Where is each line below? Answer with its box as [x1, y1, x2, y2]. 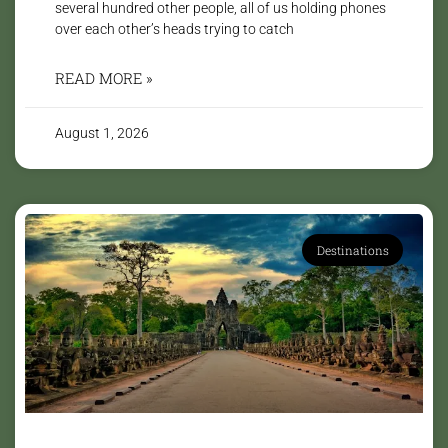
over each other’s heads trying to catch [55, 20, 294, 37]
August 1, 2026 [55, 124, 149, 141]
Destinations [316, 241, 389, 258]
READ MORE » [55, 67, 153, 88]
